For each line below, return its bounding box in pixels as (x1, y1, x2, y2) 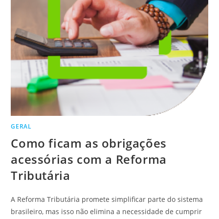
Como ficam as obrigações (11, 135, 167, 152)
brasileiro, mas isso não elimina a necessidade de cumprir (11, 207, 202, 217)
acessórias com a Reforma (11, 151, 167, 168)
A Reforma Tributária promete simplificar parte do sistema (11, 195, 203, 204)
